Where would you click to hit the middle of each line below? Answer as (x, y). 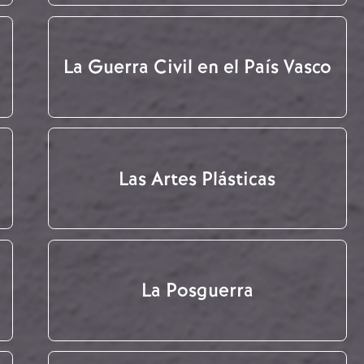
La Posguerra (197, 290)
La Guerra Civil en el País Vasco (197, 67)
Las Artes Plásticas (197, 178)
